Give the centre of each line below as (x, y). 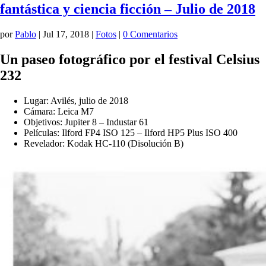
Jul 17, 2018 (66, 34)
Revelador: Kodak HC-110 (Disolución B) (104, 143)
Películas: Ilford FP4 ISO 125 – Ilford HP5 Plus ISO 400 (131, 132)
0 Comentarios (150, 34)
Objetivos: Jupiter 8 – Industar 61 (86, 122)
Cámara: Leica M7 (59, 111)
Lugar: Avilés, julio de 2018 (76, 100)
